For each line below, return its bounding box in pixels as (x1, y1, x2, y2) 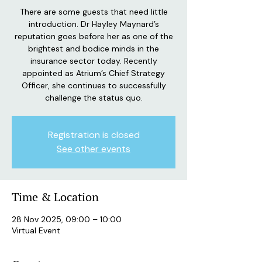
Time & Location (12, 189, 99, 205)
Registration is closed (47, 129, 140, 141)
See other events (57, 143, 130, 155)
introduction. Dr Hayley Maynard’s (28, 19, 159, 29)
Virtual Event (12, 225, 60, 236)
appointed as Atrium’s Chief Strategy (22, 68, 165, 78)
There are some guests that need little (19, 6, 168, 17)
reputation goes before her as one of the (14, 31, 173, 42)
